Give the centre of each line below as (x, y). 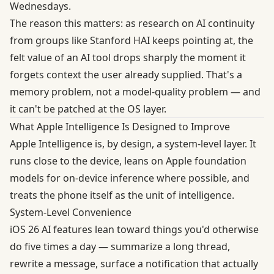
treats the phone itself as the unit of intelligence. (122, 195)
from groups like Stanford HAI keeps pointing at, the (131, 40)
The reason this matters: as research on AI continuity (132, 23)
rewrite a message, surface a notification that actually (134, 263)
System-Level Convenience (71, 212)
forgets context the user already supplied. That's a (126, 74)
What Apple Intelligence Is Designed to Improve (120, 126)
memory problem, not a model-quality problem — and (135, 91)
